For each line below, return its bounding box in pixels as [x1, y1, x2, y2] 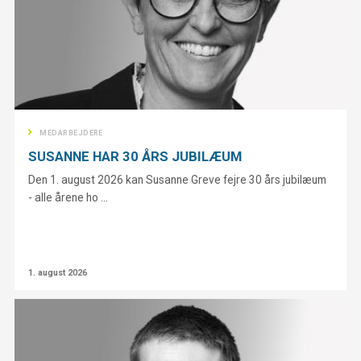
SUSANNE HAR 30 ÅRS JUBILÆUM [28, 147, 243, 164]
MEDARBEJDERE [39, 128, 103, 137]
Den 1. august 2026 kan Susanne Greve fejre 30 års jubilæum [28, 173, 327, 187]
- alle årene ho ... [28, 191, 109, 205]
